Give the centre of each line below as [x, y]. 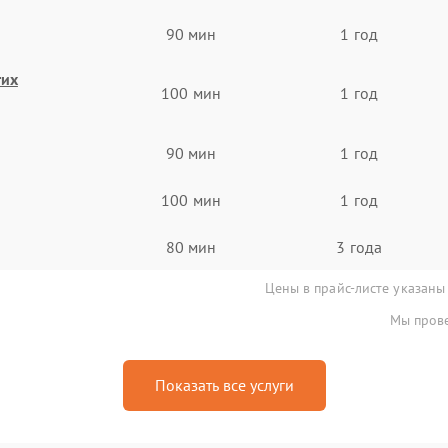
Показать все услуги [224, 385]
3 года [359, 246]
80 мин [191, 246]
